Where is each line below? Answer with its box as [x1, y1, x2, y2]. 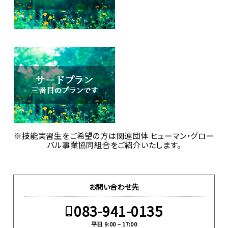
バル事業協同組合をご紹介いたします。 [47, 138, 181, 150]
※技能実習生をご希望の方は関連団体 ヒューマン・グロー [14, 129, 214, 141]
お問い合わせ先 [89, 181, 139, 192]
